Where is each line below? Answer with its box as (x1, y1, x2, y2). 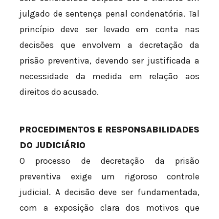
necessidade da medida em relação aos (20, 71, 199, 82)
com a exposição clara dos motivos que (20, 202, 199, 214)
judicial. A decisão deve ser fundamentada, (20, 187, 199, 198)
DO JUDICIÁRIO (20, 140, 86, 151)
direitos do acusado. (20, 87, 99, 98)
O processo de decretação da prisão (20, 155, 199, 167)
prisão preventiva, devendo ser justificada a (20, 55, 199, 66)
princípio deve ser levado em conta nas (20, 24, 199, 35)
